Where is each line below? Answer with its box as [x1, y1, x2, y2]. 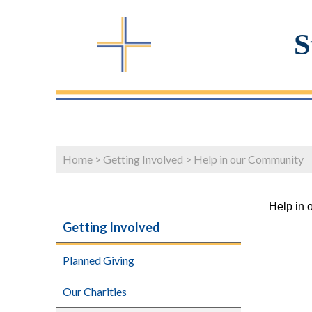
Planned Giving [63, 253, 134, 267]
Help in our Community [194, 153, 304, 166]
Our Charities [63, 285, 127, 299]
